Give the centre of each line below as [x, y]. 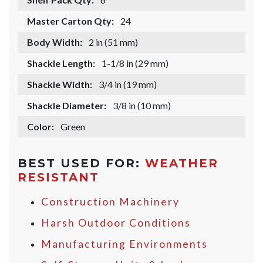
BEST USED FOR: [81, 163]
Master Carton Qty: [70, 21]
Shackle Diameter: [67, 106]
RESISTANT [58, 178]
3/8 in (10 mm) [142, 106]
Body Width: [55, 42]
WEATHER [182, 163]
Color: [41, 127]
